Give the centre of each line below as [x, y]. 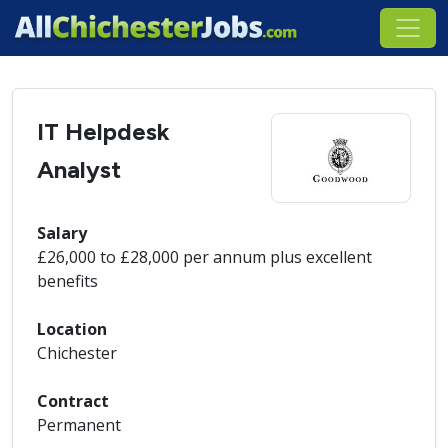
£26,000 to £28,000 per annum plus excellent [204, 257]
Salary [62, 233]
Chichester [77, 353]
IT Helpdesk [103, 131]
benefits [67, 281]
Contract [73, 401]
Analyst [79, 169]
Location [72, 329]
